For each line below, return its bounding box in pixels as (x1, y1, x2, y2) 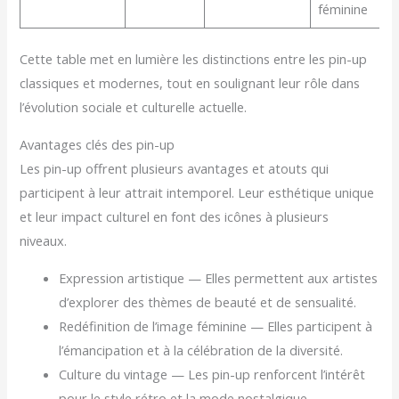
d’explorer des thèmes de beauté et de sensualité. (59, 292, 357, 311)
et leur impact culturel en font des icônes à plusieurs (20, 208, 330, 226)
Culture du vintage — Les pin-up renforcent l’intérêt (59, 364, 366, 383)
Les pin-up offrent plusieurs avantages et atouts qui (20, 159, 330, 178)
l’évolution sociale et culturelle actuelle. (20, 98, 248, 117)
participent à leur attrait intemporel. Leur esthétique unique (20, 183, 375, 202)
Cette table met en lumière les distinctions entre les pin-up (20, 50, 368, 69)
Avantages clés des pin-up (20, 135, 175, 154)
